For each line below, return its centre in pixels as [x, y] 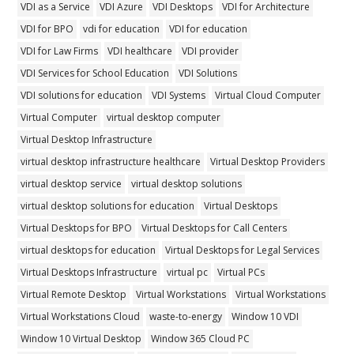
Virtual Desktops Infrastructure [89, 272]
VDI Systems [179, 95]
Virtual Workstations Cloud [81, 316]
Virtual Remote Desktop [74, 294]
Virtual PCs [241, 272]
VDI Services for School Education [95, 73]
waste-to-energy [186, 316]
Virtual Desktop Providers [268, 161]
